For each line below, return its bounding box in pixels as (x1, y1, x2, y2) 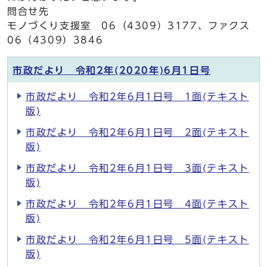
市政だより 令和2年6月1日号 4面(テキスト (26, 199, 249, 209)
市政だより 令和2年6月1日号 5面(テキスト (26, 235, 249, 244)
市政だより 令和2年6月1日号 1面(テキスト (26, 92, 249, 101)
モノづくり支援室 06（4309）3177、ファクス (7, 21, 250, 30)
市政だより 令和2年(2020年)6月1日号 (13, 66, 211, 75)
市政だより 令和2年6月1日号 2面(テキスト (26, 128, 249, 137)
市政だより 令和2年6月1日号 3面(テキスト (26, 163, 249, 173)
